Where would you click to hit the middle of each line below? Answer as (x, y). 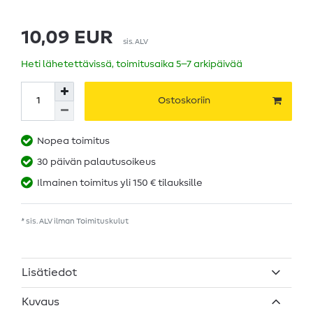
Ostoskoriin (184, 101)
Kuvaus (41, 302)
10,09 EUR (67, 37)
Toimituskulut (102, 221)
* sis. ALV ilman (49, 221)
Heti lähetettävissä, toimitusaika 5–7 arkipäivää (132, 64)
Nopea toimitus (73, 141)
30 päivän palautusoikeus (96, 162)
